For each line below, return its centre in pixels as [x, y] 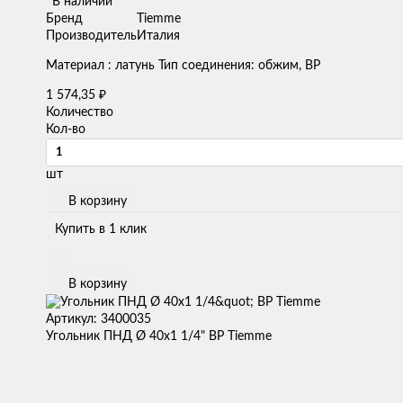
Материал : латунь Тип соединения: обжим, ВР [183, 66]
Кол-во [66, 130]
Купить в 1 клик [101, 229]
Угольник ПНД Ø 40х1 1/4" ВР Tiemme [159, 336]
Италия [158, 36]
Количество [80, 112]
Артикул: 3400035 [99, 319]
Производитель [91, 36]
